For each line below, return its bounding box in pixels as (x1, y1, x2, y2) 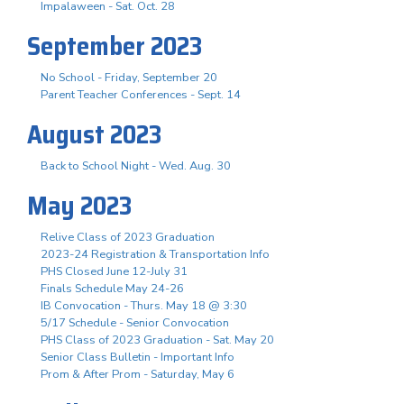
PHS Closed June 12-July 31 (41, 262, 188, 280)
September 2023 (27, 25, 203, 66)
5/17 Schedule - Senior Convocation (41, 314, 229, 331)
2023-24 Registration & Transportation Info (41, 245, 270, 262)
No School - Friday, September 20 (41, 69, 217, 86)
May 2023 (27, 185, 133, 225)
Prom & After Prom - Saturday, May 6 (41, 365, 234, 382)
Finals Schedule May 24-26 (41, 280, 184, 297)
